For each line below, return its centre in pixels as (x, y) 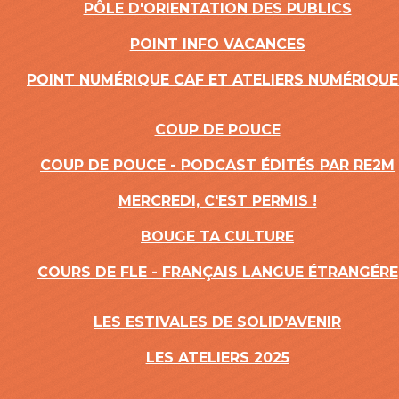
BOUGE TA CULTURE (217, 236)
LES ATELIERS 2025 (217, 358)
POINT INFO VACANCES (217, 44)
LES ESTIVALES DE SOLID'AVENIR (217, 322)
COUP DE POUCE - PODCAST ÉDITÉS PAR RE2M (217, 165)
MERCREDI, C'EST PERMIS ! (217, 201)
